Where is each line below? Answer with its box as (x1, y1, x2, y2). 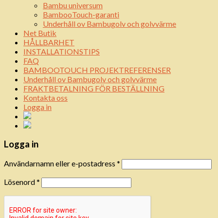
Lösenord (4, 177, 36, 187)
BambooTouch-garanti (43, 9, 119, 19)
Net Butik (23, 28, 56, 37)
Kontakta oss (23, 92, 68, 102)
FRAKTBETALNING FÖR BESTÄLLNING (23, 83, 164, 93)
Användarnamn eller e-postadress (4, 159, 117, 168)
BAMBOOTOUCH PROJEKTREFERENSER (23, 65, 171, 74)
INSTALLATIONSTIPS (23, 46, 100, 56)
